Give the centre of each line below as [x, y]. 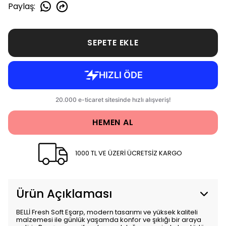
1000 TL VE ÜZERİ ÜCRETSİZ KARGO [129, 153]
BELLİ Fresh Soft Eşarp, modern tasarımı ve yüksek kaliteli [107, 212]
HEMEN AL [113, 122]
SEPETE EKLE [113, 43]
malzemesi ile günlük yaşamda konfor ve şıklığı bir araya [109, 220]
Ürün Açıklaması [64, 194]
